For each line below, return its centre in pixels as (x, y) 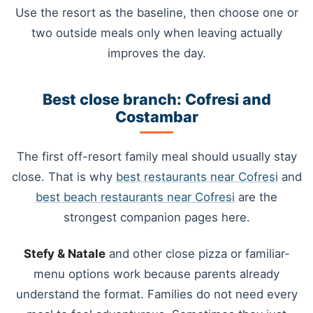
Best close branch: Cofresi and (156, 99)
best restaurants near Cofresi (197, 177)
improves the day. (156, 53)
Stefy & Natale (64, 253)
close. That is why (64, 177)
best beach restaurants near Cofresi (135, 197)
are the (256, 197)
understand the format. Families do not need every (156, 294)
